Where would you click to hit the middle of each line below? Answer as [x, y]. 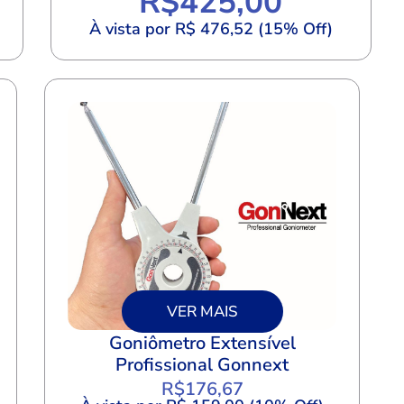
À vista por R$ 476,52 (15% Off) [211, 29]
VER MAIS [202, 311]
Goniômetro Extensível [202, 343]
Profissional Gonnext [202, 364]
